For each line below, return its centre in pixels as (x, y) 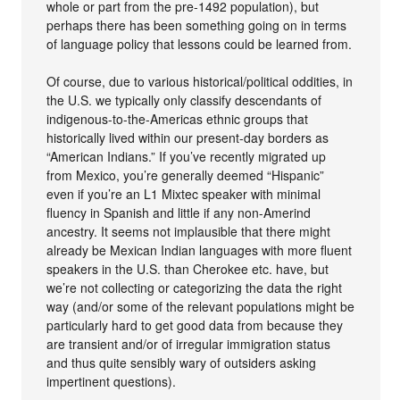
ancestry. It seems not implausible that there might (189, 231)
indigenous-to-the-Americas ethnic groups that (178, 118)
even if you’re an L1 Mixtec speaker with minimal (184, 193)
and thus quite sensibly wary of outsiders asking (182, 362)
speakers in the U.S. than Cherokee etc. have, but (188, 268)
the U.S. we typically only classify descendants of (184, 100)
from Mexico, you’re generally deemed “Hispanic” (186, 175)
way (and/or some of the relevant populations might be (201, 306)
